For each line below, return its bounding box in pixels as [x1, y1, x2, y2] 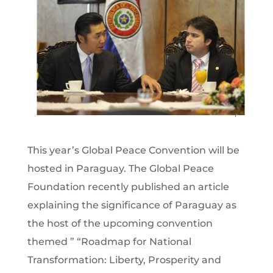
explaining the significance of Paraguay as [27, 199, 236, 211]
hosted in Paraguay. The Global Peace [27, 162, 214, 174]
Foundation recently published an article [27, 180, 229, 193]
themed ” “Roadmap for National [27, 235, 191, 247]
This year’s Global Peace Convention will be [27, 144, 239, 156]
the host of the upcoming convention [27, 217, 213, 229]
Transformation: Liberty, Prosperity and [27, 253, 221, 266]
